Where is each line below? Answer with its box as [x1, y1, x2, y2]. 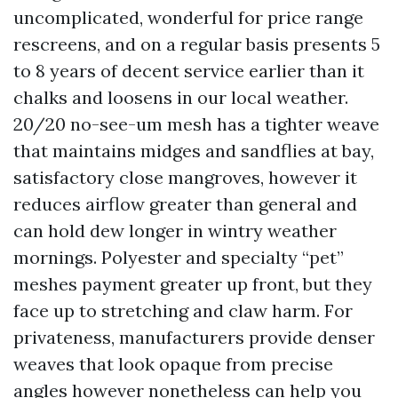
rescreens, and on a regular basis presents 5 [13, 33, 380, 55]
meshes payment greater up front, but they [13, 273, 372, 295]
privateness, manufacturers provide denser [13, 326, 375, 348]
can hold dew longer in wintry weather [13, 219, 337, 242]
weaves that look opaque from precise [13, 353, 333, 375]
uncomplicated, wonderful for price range [13, 6, 363, 28]
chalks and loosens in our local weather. [13, 86, 348, 108]
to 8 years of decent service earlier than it [13, 60, 364, 82]
